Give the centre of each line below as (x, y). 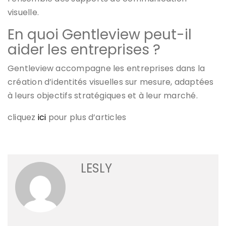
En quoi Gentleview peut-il (100, 35)
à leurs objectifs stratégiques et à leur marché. (103, 96)
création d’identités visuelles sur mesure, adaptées (111, 82)
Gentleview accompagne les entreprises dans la (106, 69)
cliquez (23, 118)
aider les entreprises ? (84, 50)
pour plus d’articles (86, 118)
